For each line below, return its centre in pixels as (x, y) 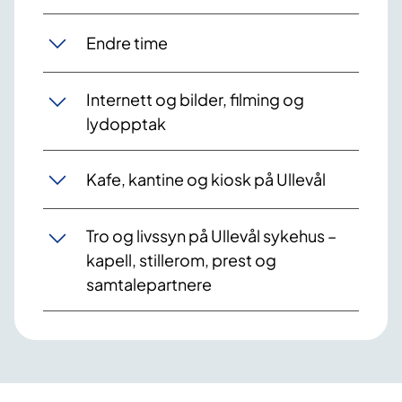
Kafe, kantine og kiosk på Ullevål (206, 179)
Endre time (127, 43)
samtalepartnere (149, 284)
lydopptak (126, 123)
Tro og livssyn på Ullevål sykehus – (211, 235)
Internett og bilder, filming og (195, 99)
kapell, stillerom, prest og (181, 259)
